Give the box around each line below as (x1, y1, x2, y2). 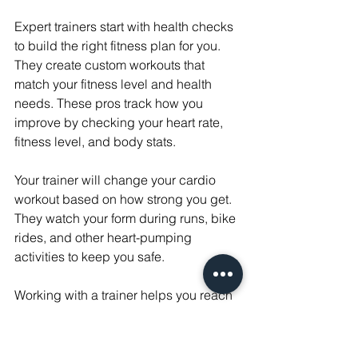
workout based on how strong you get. (14, 191, 235, 208)
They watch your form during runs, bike (14, 210, 239, 227)
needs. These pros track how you (14, 95, 206, 112)
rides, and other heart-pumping (14, 229, 195, 246)
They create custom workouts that (14, 57, 208, 74)
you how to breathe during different (14, 325, 217, 342)
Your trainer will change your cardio (14, 172, 219, 189)
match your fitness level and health (14, 76, 215, 93)
